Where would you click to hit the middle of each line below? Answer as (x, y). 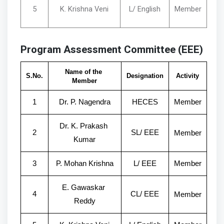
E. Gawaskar (84, 187)
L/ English (144, 9)
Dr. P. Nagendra (84, 102)
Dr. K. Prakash (84, 126)
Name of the (84, 71)
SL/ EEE (145, 132)
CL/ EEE (145, 194)
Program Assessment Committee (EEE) (111, 50)
